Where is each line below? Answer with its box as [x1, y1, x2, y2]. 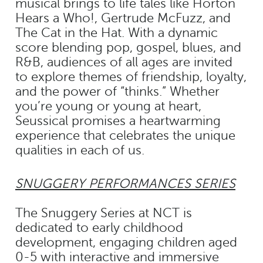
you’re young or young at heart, [15, 99, 201, 113]
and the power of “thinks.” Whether [15, 84, 220, 99]
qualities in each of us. [15, 143, 144, 157]
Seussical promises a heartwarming [15, 113, 221, 128]
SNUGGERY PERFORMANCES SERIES [15, 176, 235, 191]
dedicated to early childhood [15, 220, 183, 235]
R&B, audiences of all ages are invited [15, 55, 232, 69]
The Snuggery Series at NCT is [15, 205, 192, 220]
